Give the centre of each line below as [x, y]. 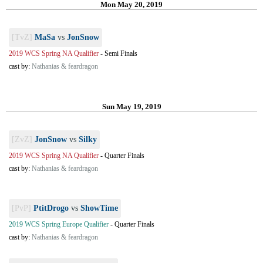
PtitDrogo [51, 208]
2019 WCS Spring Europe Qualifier [59, 224]
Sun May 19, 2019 [131, 107]
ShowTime [99, 208]
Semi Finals [121, 53]
